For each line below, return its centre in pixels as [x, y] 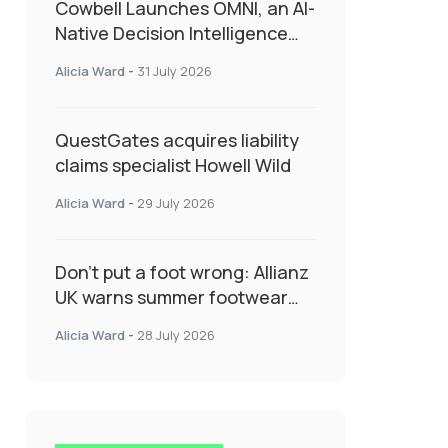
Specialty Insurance [138, 83]
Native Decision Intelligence [171, 33]
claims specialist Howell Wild [173, 165]
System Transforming [146, 58]
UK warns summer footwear [171, 297]
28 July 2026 [176, 335]
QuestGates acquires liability [177, 140]
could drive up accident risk [170, 322]
